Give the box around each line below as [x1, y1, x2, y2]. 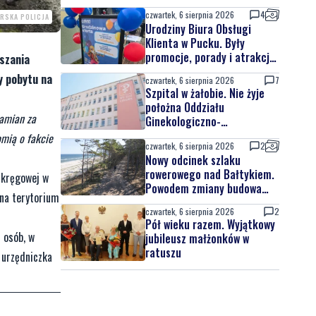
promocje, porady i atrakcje [145, 49, 275, 66]
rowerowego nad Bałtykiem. [145, 166, 274, 183]
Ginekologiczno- [145, 113, 221, 130]
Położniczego [145, 127, 207, 144]
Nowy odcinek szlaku [145, 152, 241, 169]
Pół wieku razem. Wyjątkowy [145, 216, 275, 233]
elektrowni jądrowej [145, 194, 236, 211]
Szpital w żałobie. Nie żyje [145, 85, 265, 102]
